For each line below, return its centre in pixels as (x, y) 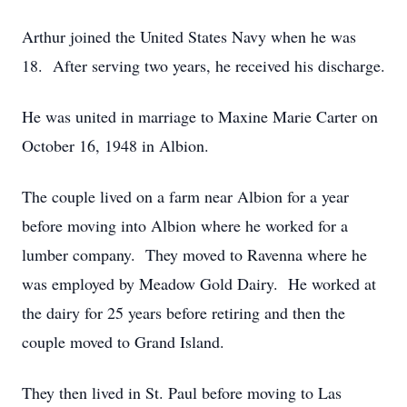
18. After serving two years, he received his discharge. (203, 65)
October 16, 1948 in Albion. (115, 145)
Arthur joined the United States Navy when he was (189, 36)
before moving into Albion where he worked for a (185, 225)
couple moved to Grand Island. (123, 342)
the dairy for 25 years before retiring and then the (184, 313)
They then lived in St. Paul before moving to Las (182, 392)
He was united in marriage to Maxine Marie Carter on (200, 116)
